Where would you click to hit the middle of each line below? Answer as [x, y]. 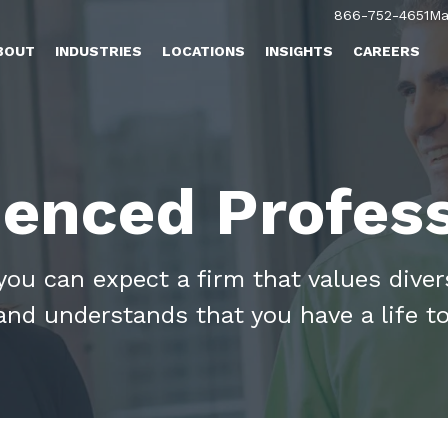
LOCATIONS [204, 51]
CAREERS [387, 51]
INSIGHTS [299, 51]
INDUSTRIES [99, 51]
